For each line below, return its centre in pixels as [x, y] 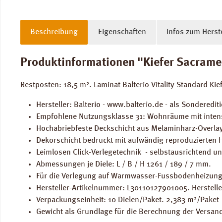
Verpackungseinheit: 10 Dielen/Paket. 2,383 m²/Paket [128, 200]
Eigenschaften [122, 32]
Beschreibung [54, 32]
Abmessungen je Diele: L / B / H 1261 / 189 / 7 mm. [124, 165]
